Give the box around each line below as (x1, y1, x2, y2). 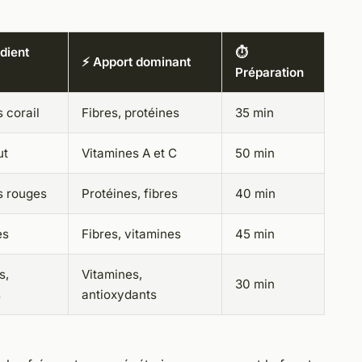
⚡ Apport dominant (82, 53, 191, 69)
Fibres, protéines (82, 104, 179, 120)
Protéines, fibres (82, 185, 178, 201)
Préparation (235, 64, 304, 80)
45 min (235, 225, 275, 242)
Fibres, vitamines (82, 225, 181, 242)
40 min (235, 185, 276, 201)
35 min (235, 104, 274, 120)
